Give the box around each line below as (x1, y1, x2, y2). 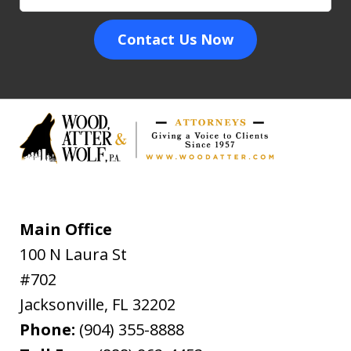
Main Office (20, 218, 113, 240)
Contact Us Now (118, 29, 233, 49)
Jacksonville (20, 293, 105, 315)
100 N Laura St (20, 243, 128, 265)
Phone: (20, 318, 80, 340)
